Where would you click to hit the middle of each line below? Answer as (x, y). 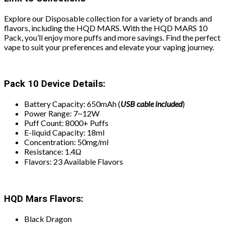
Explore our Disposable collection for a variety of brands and (108, 18)
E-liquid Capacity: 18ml (64, 133)
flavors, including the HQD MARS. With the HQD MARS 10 (106, 28)
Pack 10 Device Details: (55, 84)
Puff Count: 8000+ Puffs (66, 123)
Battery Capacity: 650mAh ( (72, 104)
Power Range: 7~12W (62, 114)
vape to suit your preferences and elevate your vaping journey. (109, 47)
